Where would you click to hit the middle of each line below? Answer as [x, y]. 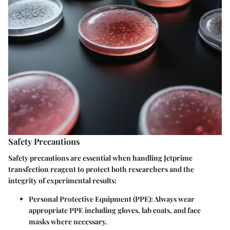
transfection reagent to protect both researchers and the [101, 169]
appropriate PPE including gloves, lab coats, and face [115, 210]
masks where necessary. [68, 221]
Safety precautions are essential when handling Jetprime [100, 158]
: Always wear [173, 199]
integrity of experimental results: [62, 180]
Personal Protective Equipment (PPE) [90, 199]
